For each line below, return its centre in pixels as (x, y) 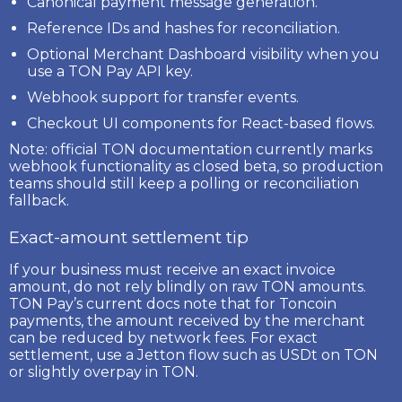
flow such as (232, 354)
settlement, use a (73, 354)
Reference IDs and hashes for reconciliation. (184, 28)
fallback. (39, 200)
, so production (330, 166)
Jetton (161, 354)
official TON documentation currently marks (210, 149)
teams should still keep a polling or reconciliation (184, 183)
